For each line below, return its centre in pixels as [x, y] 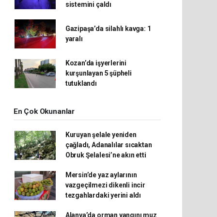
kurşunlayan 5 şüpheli [98, 73]
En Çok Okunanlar [44, 111]
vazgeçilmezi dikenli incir [105, 185]
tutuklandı [81, 83]
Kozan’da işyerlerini [96, 63]
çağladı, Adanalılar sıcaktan [108, 145]
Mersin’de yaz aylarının [101, 175]
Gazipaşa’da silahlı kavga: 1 [108, 29]
